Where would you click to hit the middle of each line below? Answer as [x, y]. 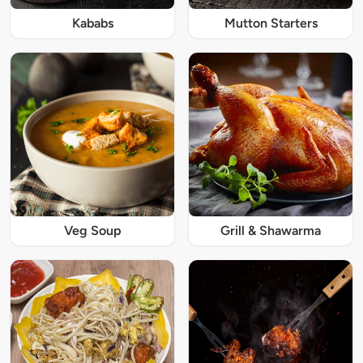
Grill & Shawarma [271, 230]
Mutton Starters [271, 23]
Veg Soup [92, 230]
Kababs [92, 23]
